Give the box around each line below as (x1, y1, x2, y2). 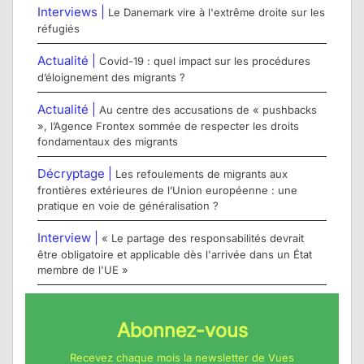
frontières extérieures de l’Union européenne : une (37, 184, 297, 197)
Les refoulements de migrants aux (115, 167, 288, 181)
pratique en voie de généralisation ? (37, 199, 219, 213)
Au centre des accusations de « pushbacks (99, 103, 317, 117)
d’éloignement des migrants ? (37, 71, 185, 84)
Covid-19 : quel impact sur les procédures (99, 54, 310, 68)
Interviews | (37, 4, 108, 20)
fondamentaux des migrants (37, 135, 178, 149)
